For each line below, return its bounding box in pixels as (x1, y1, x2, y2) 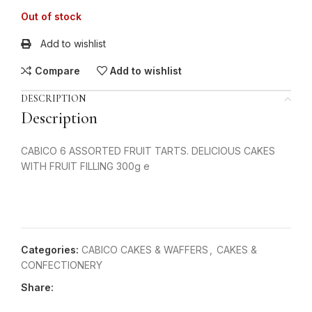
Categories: (21, 244, 79, 256)
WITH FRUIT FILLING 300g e (21, 160, 150, 173)
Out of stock (21, 10, 81, 23)
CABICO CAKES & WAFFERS (81, 244, 208, 256)
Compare (34, 64, 80, 77)
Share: (21, 281, 54, 294)
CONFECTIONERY (21, 259, 102, 272)
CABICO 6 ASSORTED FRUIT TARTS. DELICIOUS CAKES (21, 145, 275, 157)
